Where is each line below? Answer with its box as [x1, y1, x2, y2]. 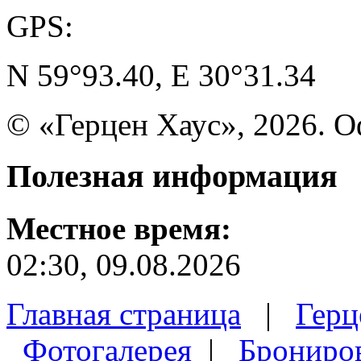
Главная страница [6, 297, 241, 331]
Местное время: [6, 211, 231, 246]
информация [152, 158, 338, 195]
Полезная [6, 158, 152, 195]
